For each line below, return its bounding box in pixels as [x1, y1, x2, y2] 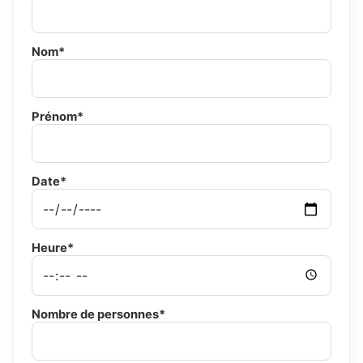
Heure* [32, 241, 74, 256]
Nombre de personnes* [32, 307, 165, 322]
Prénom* [32, 109, 83, 125]
